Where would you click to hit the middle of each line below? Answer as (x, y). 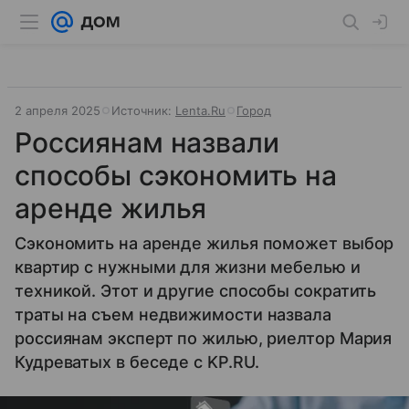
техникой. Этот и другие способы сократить (196, 291)
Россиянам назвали (147, 142)
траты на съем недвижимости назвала (173, 315)
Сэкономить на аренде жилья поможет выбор (204, 243)
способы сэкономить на (176, 175)
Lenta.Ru (200, 110)
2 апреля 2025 (58, 110)
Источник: (143, 110)
